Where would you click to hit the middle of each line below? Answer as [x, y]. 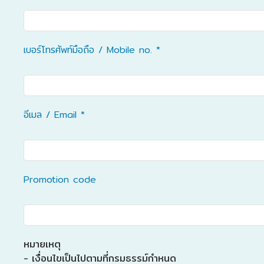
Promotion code [60, 179]
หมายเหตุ [42, 244]
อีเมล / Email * [54, 115]
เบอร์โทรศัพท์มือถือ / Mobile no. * [92, 50]
